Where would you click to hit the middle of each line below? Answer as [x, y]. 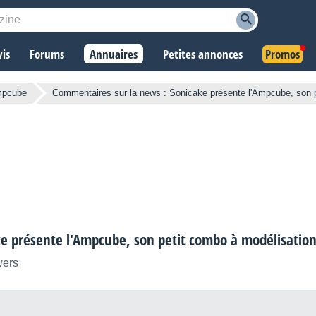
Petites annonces [203, 54]
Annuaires [114, 54]
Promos [282, 54]
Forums [47, 54]
